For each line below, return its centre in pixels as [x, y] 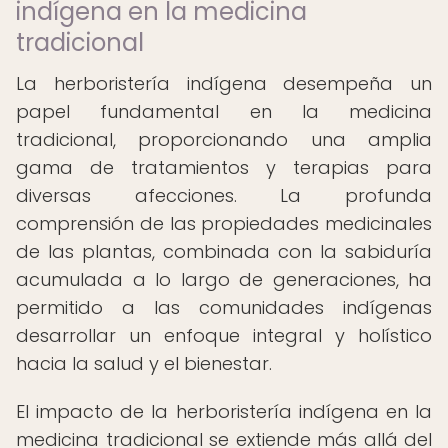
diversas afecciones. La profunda [224, 195]
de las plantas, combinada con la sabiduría [224, 251]
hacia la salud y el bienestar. [144, 363]
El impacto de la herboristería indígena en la [224, 411]
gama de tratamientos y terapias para [224, 167]
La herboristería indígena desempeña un [224, 83]
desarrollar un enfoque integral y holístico [224, 335]
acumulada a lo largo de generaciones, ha [224, 279]
